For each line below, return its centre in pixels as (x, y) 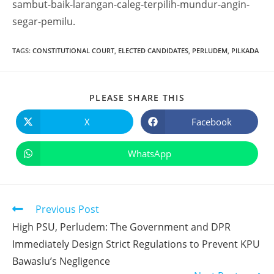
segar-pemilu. (44, 21)
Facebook (212, 121)
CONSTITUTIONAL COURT (73, 50)
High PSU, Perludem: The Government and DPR (121, 227)
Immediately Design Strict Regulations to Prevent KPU (136, 244)
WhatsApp (149, 153)
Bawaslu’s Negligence (61, 261)
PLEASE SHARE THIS (137, 98)
